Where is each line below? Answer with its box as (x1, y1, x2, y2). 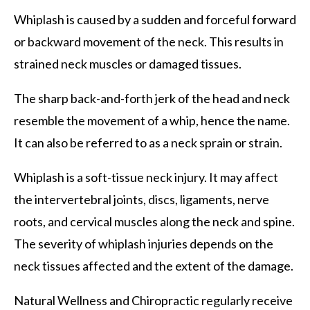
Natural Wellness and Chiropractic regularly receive (14, 292, 293, 308)
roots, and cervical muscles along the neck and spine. (14, 213, 295, 229)
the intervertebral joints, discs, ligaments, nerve (14, 191, 269, 207)
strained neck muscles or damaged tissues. (14, 55, 241, 71)
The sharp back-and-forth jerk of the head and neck (14, 90, 290, 106)
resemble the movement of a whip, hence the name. (14, 112, 290, 128)
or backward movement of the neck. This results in (14, 33, 284, 49)
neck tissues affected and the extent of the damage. (14, 257, 293, 273)
